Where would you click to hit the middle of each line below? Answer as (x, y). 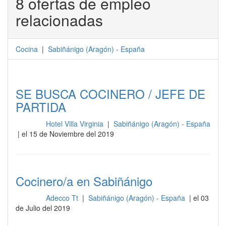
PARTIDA (41, 107)
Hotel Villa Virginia (75, 124)
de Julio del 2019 (43, 208)
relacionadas (59, 20)
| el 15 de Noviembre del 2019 (65, 134)
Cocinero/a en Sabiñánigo (84, 181)
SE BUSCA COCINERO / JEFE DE (110, 94)
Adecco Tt (63, 198)
